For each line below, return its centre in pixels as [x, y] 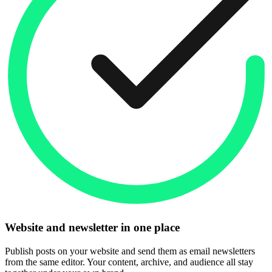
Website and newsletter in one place [92, 228]
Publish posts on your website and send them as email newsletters [130, 251]
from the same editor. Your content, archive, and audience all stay [129, 262]
